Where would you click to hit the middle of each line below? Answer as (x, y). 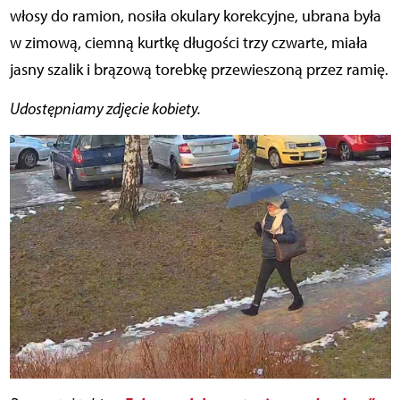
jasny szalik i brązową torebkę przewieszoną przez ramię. (199, 70)
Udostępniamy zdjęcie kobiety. (105, 109)
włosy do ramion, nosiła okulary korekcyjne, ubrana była (195, 17)
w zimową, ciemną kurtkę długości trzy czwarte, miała (188, 43)
